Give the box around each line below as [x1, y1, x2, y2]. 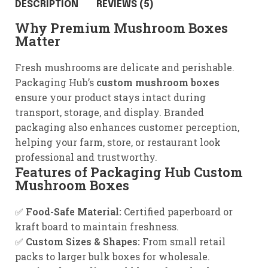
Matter [15, 32, 60, 50]
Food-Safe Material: [26, 205, 121, 218]
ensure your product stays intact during [15, 91, 206, 103]
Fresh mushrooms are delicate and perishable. [15, 61, 234, 74]
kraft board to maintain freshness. [15, 220, 179, 233]
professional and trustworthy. [15, 151, 157, 163]
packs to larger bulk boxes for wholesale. [15, 250, 210, 263]
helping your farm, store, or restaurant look [15, 136, 221, 148]
